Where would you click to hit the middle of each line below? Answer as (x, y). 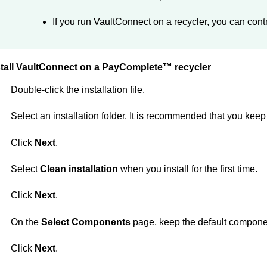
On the (26, 222)
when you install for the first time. (187, 169)
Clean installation (79, 169)
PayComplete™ (137, 67)
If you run (73, 22)
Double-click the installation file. (77, 89)
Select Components (86, 222)
